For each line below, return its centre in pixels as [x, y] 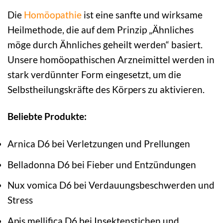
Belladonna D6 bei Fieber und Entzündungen [102, 164]
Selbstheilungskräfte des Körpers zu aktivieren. [106, 89]
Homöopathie [53, 14]
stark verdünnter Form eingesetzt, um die [94, 74]
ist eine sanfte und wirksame [142, 14]
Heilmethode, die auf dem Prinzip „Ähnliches [101, 29]
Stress [20, 200]
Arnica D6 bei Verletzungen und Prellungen [99, 144]
